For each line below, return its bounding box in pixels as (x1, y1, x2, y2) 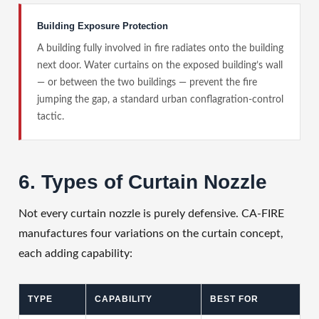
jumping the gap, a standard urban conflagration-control (37, 94, 283, 105)
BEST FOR (210, 293, 258, 304)
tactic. (37, 111, 64, 122)
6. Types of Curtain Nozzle (19, 170, 267, 193)
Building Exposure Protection (37, 20, 168, 31)
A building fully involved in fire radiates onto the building (37, 43, 283, 53)
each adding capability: (19, 247, 132, 259)
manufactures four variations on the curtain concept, (19, 227, 283, 239)
